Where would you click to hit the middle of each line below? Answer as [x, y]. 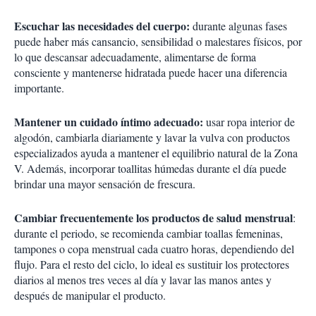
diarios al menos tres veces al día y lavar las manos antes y [143, 280]
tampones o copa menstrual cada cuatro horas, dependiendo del [154, 249]
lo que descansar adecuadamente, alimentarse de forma [135, 57]
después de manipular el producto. [90, 296]
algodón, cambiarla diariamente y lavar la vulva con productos [152, 138]
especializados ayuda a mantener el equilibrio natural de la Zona [156, 153]
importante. [39, 88]
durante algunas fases [238, 26]
